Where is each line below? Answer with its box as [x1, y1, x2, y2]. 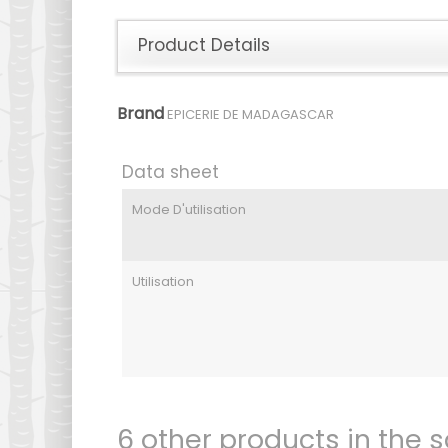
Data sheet [122, 160, 219, 184]
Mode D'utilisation [132, 200, 246, 219]
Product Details [138, 33, 270, 57]
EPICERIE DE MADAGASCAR [167, 105, 334, 124]
